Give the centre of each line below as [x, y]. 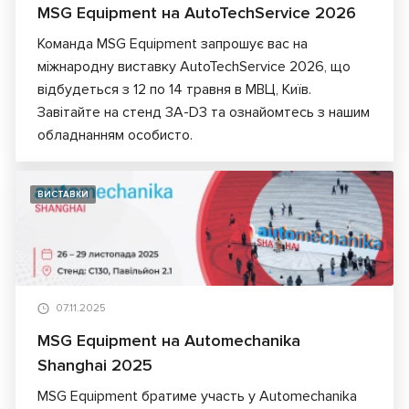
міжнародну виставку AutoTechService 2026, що [194, 67]
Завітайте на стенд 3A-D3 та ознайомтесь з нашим [204, 113]
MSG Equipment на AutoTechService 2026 [197, 13]
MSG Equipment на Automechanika [169, 341]
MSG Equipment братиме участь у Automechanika [197, 397]
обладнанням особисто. [115, 136]
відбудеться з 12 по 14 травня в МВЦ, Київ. [174, 90]
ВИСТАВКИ [63, 195]
